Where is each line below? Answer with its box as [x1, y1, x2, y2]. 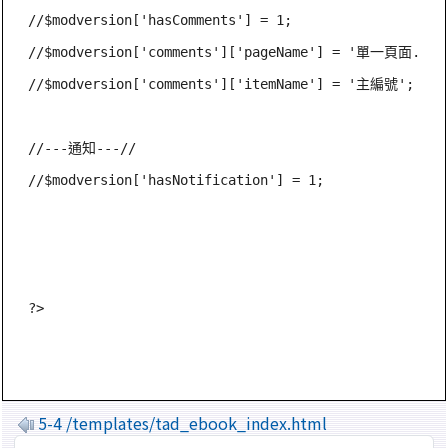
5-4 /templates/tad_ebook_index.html [38, 410, 327, 435]
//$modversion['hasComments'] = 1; [28, 11, 293, 28]
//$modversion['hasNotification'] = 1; [28, 171, 325, 188]
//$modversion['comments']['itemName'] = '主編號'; [28, 75, 415, 92]
